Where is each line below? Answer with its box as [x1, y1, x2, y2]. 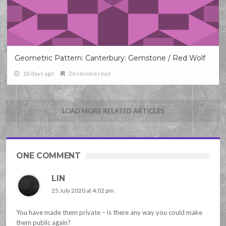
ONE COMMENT [16, 151, 81, 161]
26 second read [68, 70, 111, 78]
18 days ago [23, 70, 54, 78]
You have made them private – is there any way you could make [16, 208, 203, 217]
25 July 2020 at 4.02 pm [51, 187, 115, 195]
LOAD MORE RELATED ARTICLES [62, 107, 164, 116]
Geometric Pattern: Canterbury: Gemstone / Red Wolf [15, 53, 206, 63]
